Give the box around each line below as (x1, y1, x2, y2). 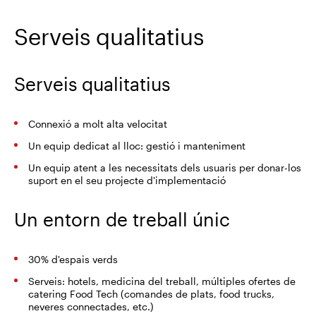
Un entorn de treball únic (14, 208, 230, 230)
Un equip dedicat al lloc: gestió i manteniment (28, 140, 245, 152)
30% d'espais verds (28, 253, 118, 265)
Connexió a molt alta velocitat (28, 118, 167, 130)
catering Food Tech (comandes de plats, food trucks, (28, 288, 274, 300)
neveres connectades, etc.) (28, 300, 154, 312)
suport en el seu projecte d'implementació (28, 174, 226, 186)
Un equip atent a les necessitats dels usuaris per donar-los (28, 162, 301, 174)
